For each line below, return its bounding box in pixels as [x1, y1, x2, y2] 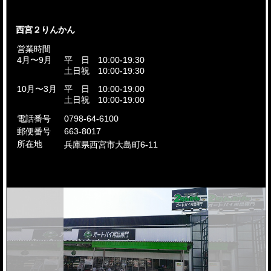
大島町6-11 [115, 139, 158, 149]
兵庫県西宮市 [64, 139, 115, 149]
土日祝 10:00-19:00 [64, 95, 145, 105]
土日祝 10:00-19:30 [64, 66, 145, 76]
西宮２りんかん [16, 25, 75, 34]
